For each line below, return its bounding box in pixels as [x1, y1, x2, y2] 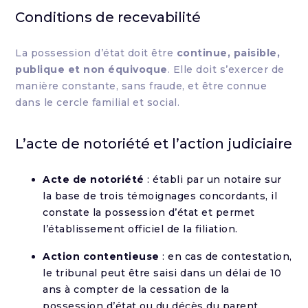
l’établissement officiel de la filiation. [43, 223, 238, 235]
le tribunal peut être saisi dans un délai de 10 [43, 267, 282, 279]
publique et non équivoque [15, 63, 168, 76]
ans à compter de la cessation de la [43, 283, 230, 296]
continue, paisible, [176, 47, 280, 59]
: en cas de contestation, [159, 250, 292, 263]
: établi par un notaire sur [144, 173, 282, 186]
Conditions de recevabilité [15, 9, 201, 25]
